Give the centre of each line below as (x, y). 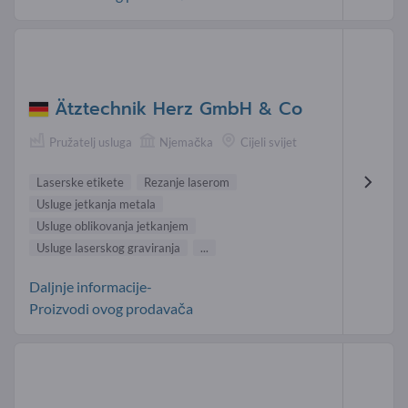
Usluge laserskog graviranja (108, 248)
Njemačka (186, 143)
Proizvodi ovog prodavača (111, 309)
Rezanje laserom (187, 183)
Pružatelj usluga (91, 143)
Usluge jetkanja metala (96, 204)
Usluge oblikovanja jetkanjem (112, 226)
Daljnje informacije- (91, 287)
